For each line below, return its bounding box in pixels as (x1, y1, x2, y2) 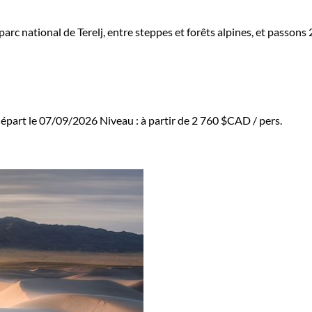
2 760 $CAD (192, 114, 251, 127)
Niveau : (100, 114, 141, 127)
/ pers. (251, 114, 282, 127)
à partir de (141, 114, 192, 127)
